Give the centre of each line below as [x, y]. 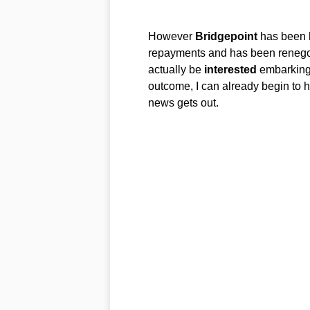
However [171, 36]
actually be [176, 69]
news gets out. [183, 102]
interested [230, 69]
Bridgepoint [226, 36]
